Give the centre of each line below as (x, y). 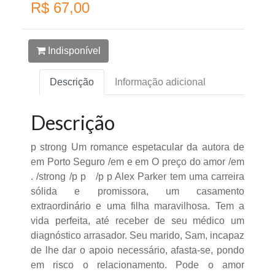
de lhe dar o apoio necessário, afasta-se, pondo (137, 250)
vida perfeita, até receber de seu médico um (137, 221)
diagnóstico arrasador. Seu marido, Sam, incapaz (137, 236)
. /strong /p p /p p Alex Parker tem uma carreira (137, 177)
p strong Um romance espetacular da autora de (137, 147)
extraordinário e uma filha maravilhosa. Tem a (137, 206)
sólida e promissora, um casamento (137, 192)
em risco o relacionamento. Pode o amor (137, 265)
